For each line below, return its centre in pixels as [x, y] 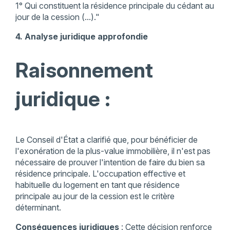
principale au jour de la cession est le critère [95, 196]
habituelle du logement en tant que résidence [97, 185]
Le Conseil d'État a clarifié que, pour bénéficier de [106, 140]
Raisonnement [84, 70]
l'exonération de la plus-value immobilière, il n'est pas [113, 151]
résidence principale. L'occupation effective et [100, 174]
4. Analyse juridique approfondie [81, 37]
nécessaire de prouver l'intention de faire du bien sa [110, 162]
